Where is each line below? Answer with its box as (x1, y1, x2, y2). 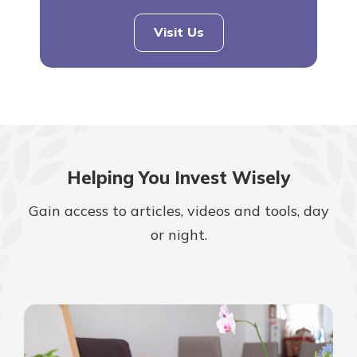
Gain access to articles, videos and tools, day (28, 202, 329, 221)
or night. (150, 226, 207, 245)
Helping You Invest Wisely (67, 166, 290, 189)
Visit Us (153, 24, 204, 41)
